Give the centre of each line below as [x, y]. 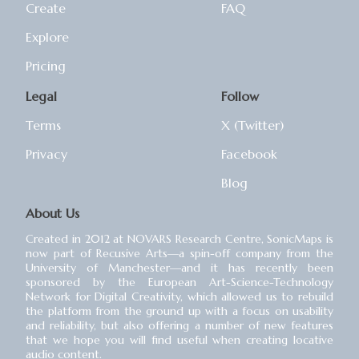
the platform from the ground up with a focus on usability [179, 311]
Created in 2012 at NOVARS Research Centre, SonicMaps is [179, 238]
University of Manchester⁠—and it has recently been [179, 267]
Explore [47, 36]
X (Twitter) [252, 125]
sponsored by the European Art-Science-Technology [179, 282]
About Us [52, 213]
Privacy [46, 153]
